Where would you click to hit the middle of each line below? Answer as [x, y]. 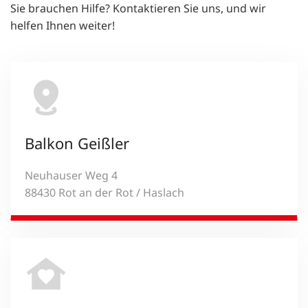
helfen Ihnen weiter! [63, 25]
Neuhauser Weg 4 [71, 175]
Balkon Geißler [77, 143]
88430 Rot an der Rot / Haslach [104, 192]
